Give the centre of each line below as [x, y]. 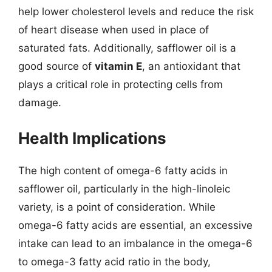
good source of [56, 66]
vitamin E [118, 66]
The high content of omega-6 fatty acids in [123, 170]
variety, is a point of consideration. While [117, 207]
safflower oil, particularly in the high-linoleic [124, 189]
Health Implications [92, 138]
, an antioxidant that [191, 66]
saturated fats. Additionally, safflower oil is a [127, 48]
